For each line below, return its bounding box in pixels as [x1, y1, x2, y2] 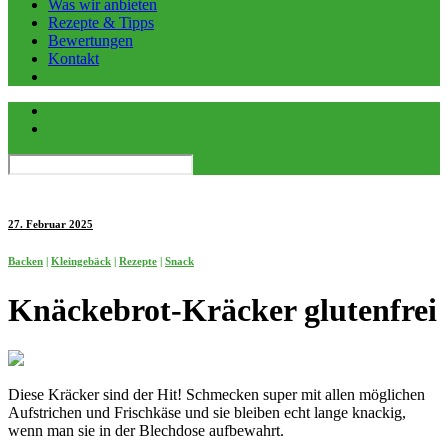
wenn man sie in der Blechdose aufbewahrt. [8, 422, 284, 440]
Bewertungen [48, 32, 133, 49]
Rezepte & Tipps [48, 14, 154, 31]
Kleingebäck [51, 254, 111, 267]
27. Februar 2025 [8, 217, 93, 230]
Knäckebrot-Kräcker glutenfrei [8, 291, 437, 328]
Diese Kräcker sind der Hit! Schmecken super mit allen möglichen [8, 386, 425, 404]
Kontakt [48, 50, 99, 67]
